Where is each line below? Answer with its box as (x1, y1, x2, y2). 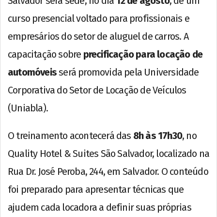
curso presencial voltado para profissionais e (8, 12, 190, 24)
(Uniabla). (8, 102, 48, 114)
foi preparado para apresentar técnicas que (8, 183, 184, 195)
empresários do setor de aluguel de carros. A (8, 30, 188, 42)
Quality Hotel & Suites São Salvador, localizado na (8, 147, 210, 159)
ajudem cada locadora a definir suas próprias (8, 201, 191, 213)
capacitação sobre (8, 48, 83, 60)
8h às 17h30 (133, 129, 183, 141)
